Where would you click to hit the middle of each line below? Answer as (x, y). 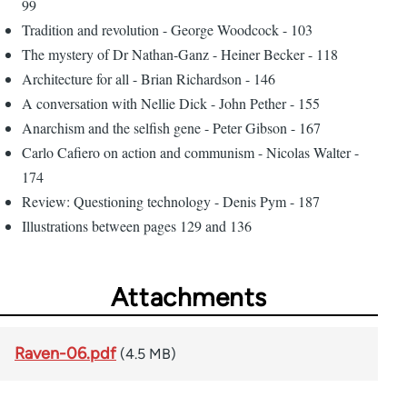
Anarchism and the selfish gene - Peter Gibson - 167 (171, 127)
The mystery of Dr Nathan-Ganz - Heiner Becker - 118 (180, 54)
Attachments (189, 297)
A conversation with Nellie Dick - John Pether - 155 (171, 103)
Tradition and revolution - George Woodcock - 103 (167, 29)
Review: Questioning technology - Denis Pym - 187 (171, 201)
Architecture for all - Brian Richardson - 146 (149, 78)
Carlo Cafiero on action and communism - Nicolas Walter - (190, 152)
